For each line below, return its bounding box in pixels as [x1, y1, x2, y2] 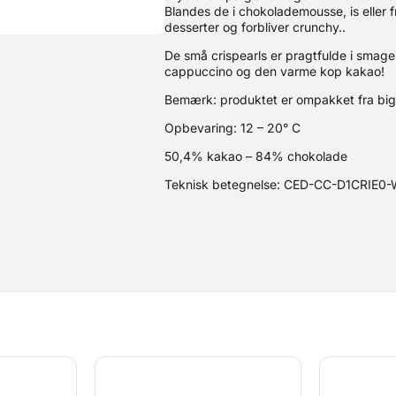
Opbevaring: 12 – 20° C [164, 120, 301, 135]
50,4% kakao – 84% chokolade [164, 148, 348, 164]
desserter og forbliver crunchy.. [164, 19, 346, 34]
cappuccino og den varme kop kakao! [164, 64, 385, 79]
